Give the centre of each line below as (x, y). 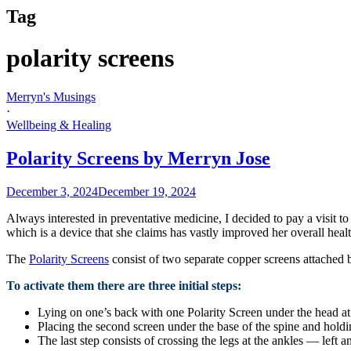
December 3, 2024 (52, 191)
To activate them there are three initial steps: (124, 285)
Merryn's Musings (51, 96)
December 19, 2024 (147, 191)
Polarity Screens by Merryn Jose (138, 158)
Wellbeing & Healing (59, 125)
